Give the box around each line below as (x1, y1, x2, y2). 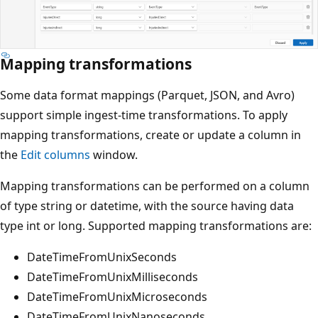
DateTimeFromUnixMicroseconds (27, 288, 207, 305)
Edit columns (21, 146, 90, 163)
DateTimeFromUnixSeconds (27, 248, 177, 265)
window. (90, 146, 138, 163)
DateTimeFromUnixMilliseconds (27, 268, 198, 285)
